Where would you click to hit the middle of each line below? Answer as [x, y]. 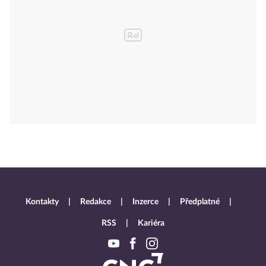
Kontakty [42, 202]
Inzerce [145, 202]
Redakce [95, 202]
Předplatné [199, 202]
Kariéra [151, 223]
